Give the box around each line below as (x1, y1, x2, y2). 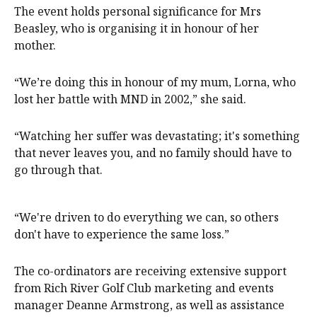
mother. (14, 37, 56, 53)
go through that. (14, 161, 103, 178)
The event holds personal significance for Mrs (14, 3, 261, 19)
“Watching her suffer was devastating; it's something (14, 127, 300, 144)
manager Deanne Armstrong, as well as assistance (14, 296, 284, 313)
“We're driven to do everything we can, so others (14, 209, 279, 225)
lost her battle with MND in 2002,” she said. (14, 91, 246, 107)
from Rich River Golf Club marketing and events (14, 279, 274, 296)
